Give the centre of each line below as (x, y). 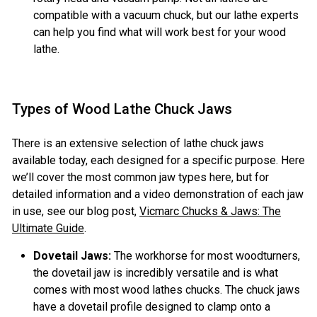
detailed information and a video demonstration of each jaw (158, 195)
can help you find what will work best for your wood (160, 33)
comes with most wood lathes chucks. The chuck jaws (167, 290)
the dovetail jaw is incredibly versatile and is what (156, 273)
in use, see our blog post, (76, 212)
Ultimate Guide (48, 229)
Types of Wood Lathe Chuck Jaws (122, 109)
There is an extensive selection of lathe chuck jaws (138, 144)
